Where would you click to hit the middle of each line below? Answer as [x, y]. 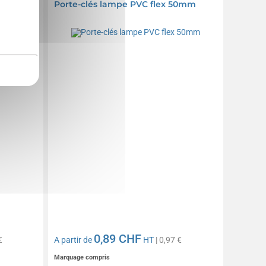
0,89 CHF [118, 239]
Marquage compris [82, 258]
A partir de [74, 240]
